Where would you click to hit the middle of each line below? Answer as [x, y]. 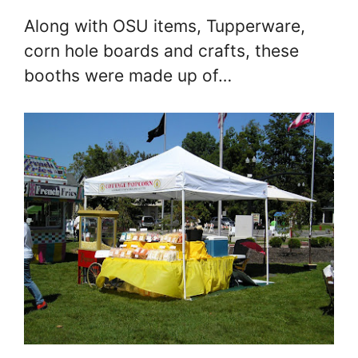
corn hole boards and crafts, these [161, 50]
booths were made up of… [128, 75]
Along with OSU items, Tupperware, [165, 26]
